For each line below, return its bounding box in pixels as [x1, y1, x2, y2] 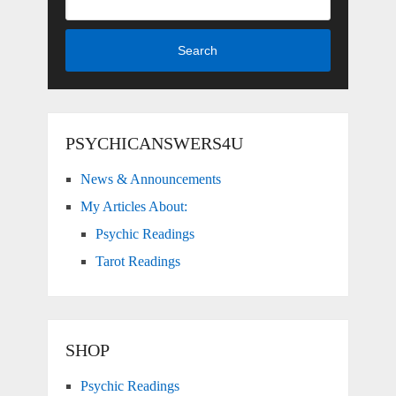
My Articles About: [80, 199, 187, 215]
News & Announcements [80, 171, 221, 187]
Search [178, 43, 218, 58]
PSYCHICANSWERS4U [65, 133, 243, 154]
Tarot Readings [95, 254, 180, 270]
